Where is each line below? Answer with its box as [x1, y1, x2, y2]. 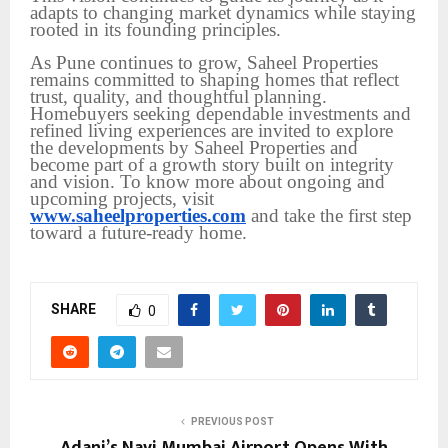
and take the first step [246, 204, 412, 226]
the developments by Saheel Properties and [30, 136, 358, 158]
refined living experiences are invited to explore [30, 119, 393, 141]
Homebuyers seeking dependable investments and [30, 102, 411, 124]
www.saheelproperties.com [30, 204, 246, 226]
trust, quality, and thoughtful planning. [30, 85, 327, 107]
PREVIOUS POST [190, 416, 274, 428]
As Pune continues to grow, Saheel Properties [30, 51, 378, 73]
